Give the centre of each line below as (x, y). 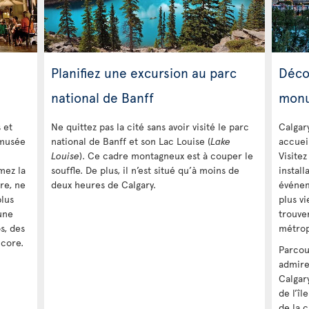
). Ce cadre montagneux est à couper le (166, 155)
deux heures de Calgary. (103, 184)
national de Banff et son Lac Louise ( (131, 141)
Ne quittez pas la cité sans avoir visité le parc (150, 126)
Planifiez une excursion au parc (144, 72)
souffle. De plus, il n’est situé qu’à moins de (145, 170)
